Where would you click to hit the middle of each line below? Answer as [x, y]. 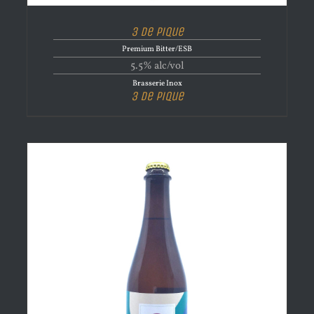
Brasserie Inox [157, 83]
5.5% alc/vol [157, 66]
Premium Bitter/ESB [157, 49]
